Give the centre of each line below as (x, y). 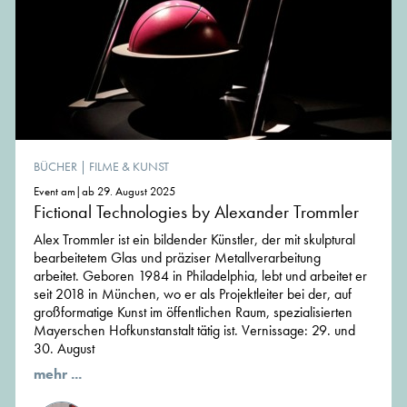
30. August (64, 348)
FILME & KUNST (129, 166)
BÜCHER (55, 166)
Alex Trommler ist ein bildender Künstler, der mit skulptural (194, 239)
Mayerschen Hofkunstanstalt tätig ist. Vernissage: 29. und (194, 330)
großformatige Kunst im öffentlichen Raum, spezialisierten (193, 312)
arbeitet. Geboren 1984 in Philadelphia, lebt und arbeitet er (200, 275)
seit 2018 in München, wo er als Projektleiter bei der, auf (193, 293)
